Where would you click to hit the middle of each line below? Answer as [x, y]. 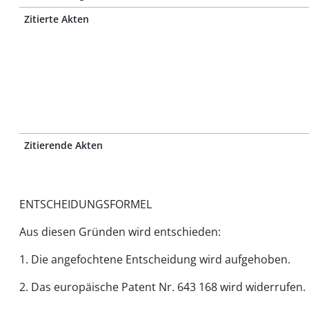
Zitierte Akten [57, 19]
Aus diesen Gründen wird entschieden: [120, 232]
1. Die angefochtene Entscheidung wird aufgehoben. [155, 259]
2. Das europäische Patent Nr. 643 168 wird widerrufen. [162, 287]
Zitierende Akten [63, 145]
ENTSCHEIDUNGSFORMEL [86, 204]
